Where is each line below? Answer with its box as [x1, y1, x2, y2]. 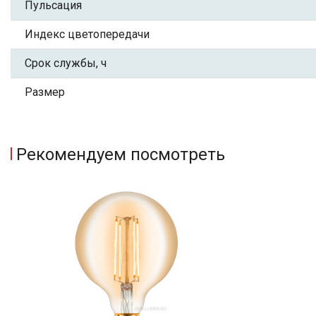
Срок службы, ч [25, 56, 107, 70]
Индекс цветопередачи [25, 28, 150, 41]
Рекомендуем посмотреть [16, 145, 225, 164]
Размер [25, 85, 65, 99]
